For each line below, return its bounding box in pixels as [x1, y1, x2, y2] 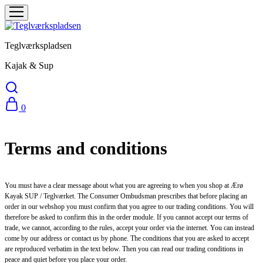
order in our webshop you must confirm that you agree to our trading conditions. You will [5, 203, 254, 211]
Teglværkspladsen [5, 41, 72, 50]
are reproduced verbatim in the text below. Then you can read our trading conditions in [5, 245, 243, 254]
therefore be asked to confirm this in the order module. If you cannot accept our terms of [5, 213, 248, 222]
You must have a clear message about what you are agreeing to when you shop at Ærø [5, 181, 243, 190]
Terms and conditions [5, 139, 167, 159]
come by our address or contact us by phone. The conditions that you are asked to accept [5, 234, 249, 243]
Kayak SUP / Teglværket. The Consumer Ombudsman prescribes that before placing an [5, 192, 247, 201]
